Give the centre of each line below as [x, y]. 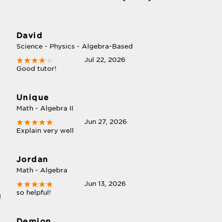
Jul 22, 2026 [105, 60]
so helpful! [33, 193]
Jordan [32, 160]
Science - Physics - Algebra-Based [74, 46]
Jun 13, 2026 [105, 184]
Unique [33, 98]
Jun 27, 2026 [106, 122]
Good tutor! [36, 69]
